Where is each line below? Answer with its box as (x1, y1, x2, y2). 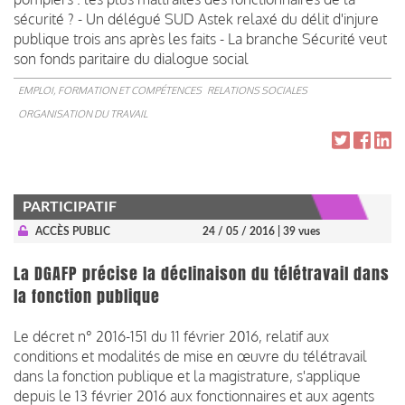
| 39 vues (278, 225, 320, 237)
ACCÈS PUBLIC (34, 225, 110, 237)
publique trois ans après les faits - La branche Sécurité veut (14, 29, 387, 48)
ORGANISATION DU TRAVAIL (18, 107, 147, 120)
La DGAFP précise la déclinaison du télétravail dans (14, 261, 390, 286)
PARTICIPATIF (23, 199, 117, 214)
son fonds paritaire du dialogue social (14, 49, 249, 68)
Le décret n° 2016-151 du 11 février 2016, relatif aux (14, 326, 329, 345)
